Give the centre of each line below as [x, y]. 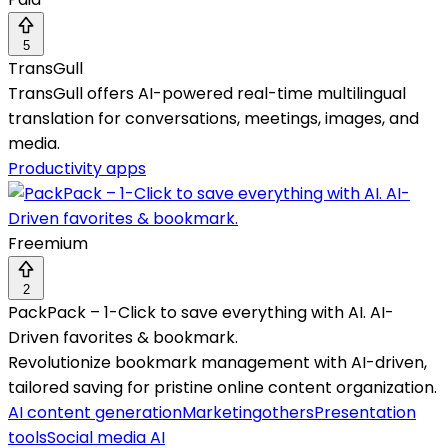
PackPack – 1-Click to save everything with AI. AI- [201, 313]
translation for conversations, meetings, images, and [213, 119]
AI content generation [95, 413]
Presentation [365, 413]
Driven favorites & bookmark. [123, 338]
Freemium [48, 244]
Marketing [222, 413]
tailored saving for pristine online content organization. [222, 388]
